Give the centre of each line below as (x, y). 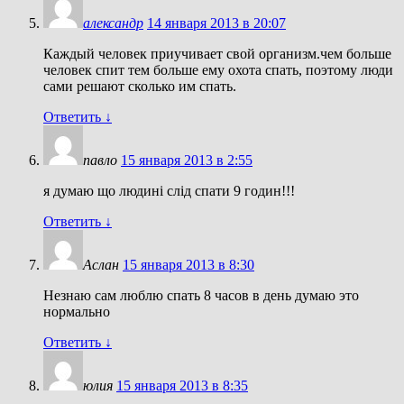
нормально (77, 311)
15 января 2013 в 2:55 (187, 160)
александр (113, 23)
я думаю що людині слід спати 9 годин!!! (169, 190)
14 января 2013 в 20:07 (216, 23)
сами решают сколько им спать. (140, 86)
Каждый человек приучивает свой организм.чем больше (217, 53)
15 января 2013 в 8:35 (182, 385)
